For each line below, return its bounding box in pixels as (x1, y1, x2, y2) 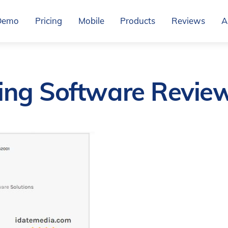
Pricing (35, 15, 62, 26)
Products (120, 15, 156, 26)
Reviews (172, 15, 206, 26)
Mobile (78, 15, 104, 26)
